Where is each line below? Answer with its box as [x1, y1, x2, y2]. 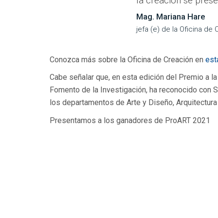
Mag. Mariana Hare [136, 11, 205, 21]
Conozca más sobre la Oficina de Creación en [50, 54, 205, 64]
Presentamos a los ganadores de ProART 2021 [50, 115, 210, 125]
